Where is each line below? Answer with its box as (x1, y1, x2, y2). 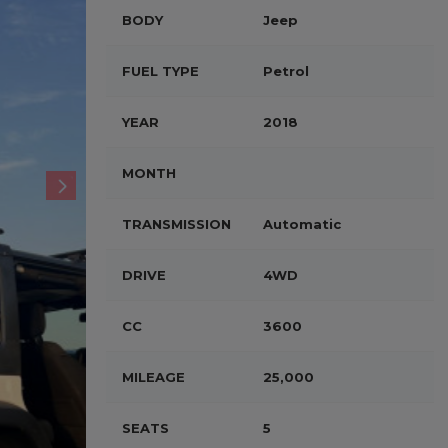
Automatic (263, 216, 341, 232)
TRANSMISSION (122, 216, 231, 232)
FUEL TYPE (122, 63, 199, 79)
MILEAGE (122, 369, 185, 385)
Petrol (263, 63, 309, 79)
